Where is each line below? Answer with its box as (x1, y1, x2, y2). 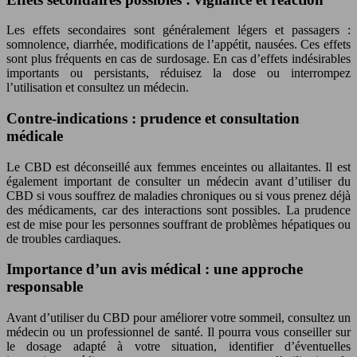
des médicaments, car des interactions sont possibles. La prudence (6, 202, 351, 217)
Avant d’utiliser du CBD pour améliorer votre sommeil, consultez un (6, 311, 351, 325)
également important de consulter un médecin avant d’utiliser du (6, 174, 351, 188)
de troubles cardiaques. (6, 231, 121, 245)
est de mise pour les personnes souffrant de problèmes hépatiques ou (6, 217, 351, 231)
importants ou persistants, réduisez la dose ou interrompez (6, 66, 351, 80)
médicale (6, 127, 63, 144)
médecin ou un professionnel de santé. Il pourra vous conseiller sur (6, 325, 351, 339)
